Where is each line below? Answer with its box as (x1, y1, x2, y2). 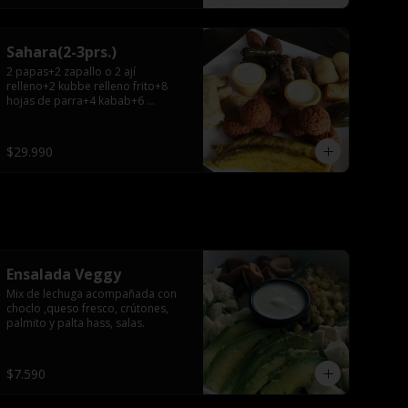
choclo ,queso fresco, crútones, (6, 301, 168, 316)
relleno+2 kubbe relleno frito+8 (6, 78, 168, 94)
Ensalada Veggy (6, 264, 121, 284)
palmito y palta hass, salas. (6, 315, 145, 331)
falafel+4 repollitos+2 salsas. (6, 107, 154, 123)
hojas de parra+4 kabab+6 (6, 93, 144, 108)
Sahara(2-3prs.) (6, 42, 117, 62)
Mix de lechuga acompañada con (6, 286, 177, 301)
